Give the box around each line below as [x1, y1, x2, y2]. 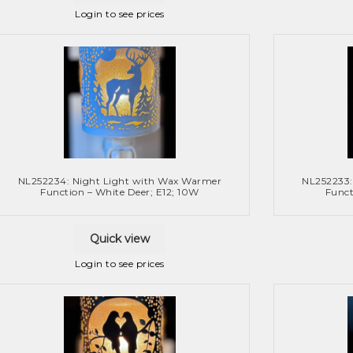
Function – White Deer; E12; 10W [40, 186, 199, 199]
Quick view [90, 232, 150, 247]
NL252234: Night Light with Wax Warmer [17, 175, 222, 188]
